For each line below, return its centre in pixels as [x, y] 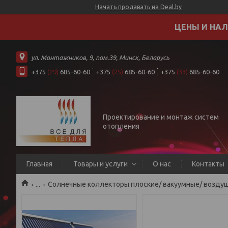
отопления [121, 126]
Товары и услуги [101, 164]
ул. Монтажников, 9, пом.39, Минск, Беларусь [100, 57]
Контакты [208, 164]
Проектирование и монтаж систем [161, 117]
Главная [39, 164]
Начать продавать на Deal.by [138, 7]
